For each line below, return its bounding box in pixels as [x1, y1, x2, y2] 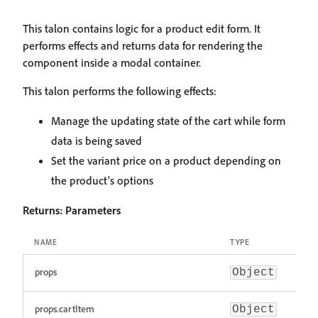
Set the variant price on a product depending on [51, 153, 281, 168]
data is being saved [51, 133, 142, 148]
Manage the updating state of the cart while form [51, 114, 285, 128]
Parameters [65, 203, 121, 217]
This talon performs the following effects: [23, 84, 216, 98]
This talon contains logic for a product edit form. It [23, 21, 261, 35]
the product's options [51, 173, 153, 187]
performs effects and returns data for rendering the [23, 38, 263, 53]
